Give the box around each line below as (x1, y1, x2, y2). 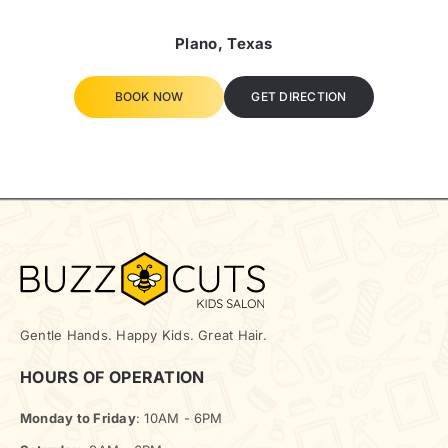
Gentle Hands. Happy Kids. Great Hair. (20, 326, 267, 343)
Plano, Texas (175, 33, 273, 53)
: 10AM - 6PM (135, 409, 223, 426)
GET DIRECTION (251, 88, 347, 104)
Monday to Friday (20, 409, 136, 426)
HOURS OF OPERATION (20, 366, 205, 387)
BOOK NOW (114, 88, 184, 104)
